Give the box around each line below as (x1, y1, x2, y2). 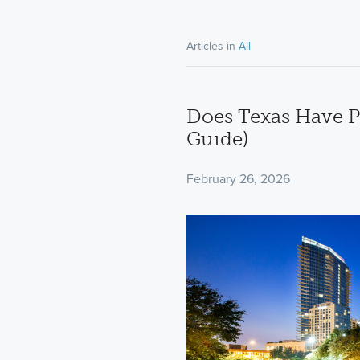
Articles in (186, 37, 239, 55)
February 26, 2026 (186, 169, 290, 188)
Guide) (186, 126, 248, 150)
